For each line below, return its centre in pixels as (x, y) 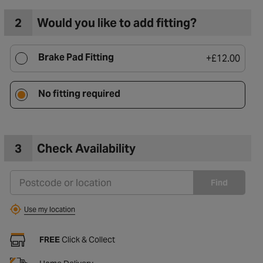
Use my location (49, 209)
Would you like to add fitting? (117, 23)
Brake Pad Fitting (76, 57)
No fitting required (79, 94)
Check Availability (86, 148)
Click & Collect (87, 240)
